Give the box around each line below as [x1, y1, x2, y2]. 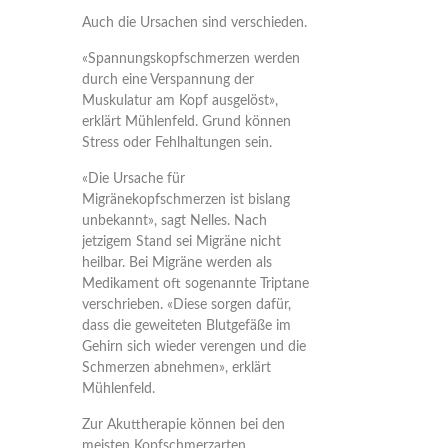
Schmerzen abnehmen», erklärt [81, 361, 271, 375]
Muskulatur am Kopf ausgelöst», [81, 94, 278, 108]
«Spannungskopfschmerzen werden [81, 52, 300, 66]
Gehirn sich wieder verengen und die [81, 340, 306, 354]
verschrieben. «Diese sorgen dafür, [81, 298, 291, 312]
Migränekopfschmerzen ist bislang [81, 193, 290, 207]
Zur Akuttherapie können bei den [81, 418, 285, 432]
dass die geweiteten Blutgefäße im [81, 319, 291, 333]
